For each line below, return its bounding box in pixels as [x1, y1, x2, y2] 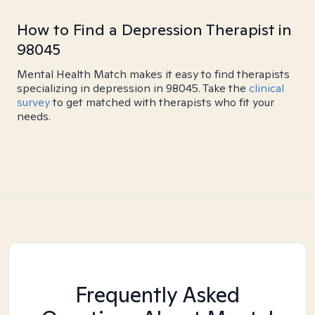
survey [17, 95, 50, 110]
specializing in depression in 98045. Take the [17, 81, 249, 96]
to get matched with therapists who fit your [50, 95, 274, 110]
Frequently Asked [75, 281, 240, 309]
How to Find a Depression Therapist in [17, 20, 292, 39]
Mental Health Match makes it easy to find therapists [17, 67, 290, 82]
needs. [17, 109, 51, 124]
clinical [249, 81, 284, 96]
